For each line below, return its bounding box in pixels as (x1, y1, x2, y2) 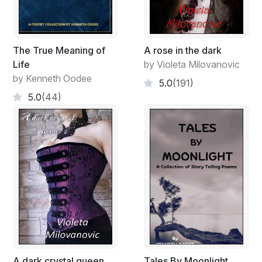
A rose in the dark (144, 44, 222, 56)
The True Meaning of (13, 44, 105, 56)
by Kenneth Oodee (13, 72, 92, 84)
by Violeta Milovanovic (144, 58, 240, 70)
